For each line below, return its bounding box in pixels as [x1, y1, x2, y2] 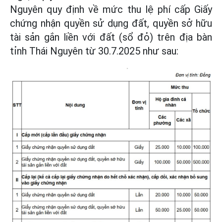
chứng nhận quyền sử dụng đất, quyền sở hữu [10, 17, 212, 29]
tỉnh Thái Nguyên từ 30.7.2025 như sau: [10, 45, 178, 57]
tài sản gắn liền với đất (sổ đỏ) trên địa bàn [10, 31, 212, 43]
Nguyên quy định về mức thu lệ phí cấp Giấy [10, 3, 212, 15]
